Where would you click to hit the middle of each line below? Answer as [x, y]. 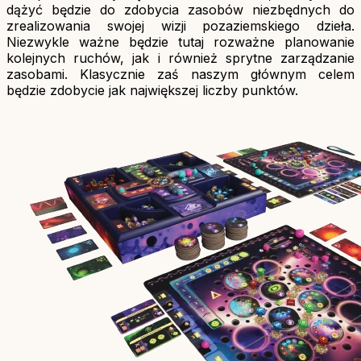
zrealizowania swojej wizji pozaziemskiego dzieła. [180, 25]
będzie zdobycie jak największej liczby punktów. [152, 90]
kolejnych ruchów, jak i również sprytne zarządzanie [180, 58]
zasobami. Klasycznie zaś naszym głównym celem [180, 74]
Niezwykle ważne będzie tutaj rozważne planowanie [180, 41]
